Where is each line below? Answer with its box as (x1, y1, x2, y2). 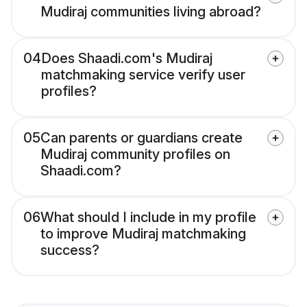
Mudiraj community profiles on (40, 146, 230, 163)
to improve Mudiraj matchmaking (40, 225, 246, 243)
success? (40, 242, 99, 259)
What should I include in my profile (40, 209, 256, 226)
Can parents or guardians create (40, 130, 243, 147)
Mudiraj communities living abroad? (40, 3, 261, 21)
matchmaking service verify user (41, 66, 245, 84)
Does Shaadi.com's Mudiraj (41, 50, 212, 67)
